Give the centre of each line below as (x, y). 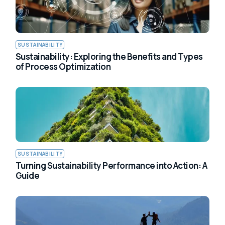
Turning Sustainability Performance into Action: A (111, 165)
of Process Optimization (63, 66)
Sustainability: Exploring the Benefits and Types (109, 56)
